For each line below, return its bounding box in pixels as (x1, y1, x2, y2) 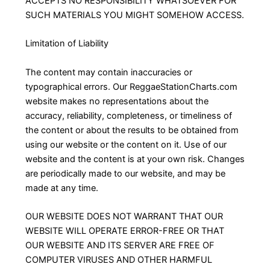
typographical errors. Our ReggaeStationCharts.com (25, 81, 237, 92)
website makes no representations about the (25, 95, 209, 107)
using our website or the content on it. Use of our (25, 139, 227, 150)
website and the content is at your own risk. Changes (25, 153, 245, 165)
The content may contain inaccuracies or (25, 66, 192, 78)
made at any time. (25, 182, 98, 193)
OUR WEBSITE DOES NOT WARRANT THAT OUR (25, 210, 223, 222)
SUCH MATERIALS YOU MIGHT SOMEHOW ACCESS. (25, 9, 244, 20)
